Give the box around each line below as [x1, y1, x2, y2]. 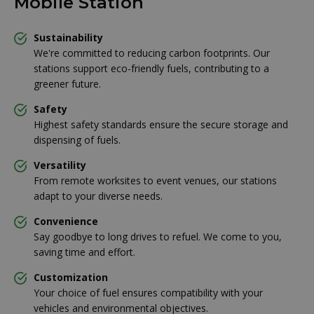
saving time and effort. [34, 245, 135, 259]
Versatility [34, 158, 86, 172]
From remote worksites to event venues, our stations [34, 173, 277, 187]
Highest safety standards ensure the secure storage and [34, 117, 288, 131]
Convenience [34, 214, 98, 228]
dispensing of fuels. [34, 132, 121, 146]
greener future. [34, 76, 101, 90]
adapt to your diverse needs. [34, 189, 163, 203]
